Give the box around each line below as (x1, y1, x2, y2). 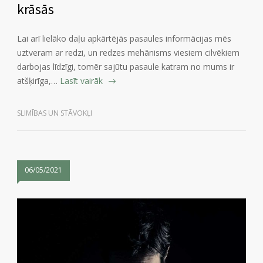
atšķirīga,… (17, 75, 58, 87)
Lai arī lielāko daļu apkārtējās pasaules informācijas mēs (17, 33, 231, 45)
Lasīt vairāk (60, 75, 103, 87)
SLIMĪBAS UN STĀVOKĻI (17, 108, 92, 119)
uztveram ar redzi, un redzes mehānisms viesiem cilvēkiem (17, 47, 240, 59)
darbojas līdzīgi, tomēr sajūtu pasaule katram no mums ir (17, 61, 234, 73)
